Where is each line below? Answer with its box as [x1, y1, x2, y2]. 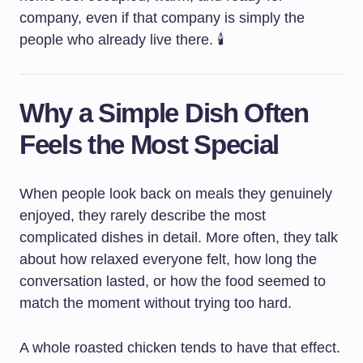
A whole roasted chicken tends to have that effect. [19, 340, 340, 356]
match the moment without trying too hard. [19, 295, 292, 311]
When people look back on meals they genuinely [19, 186, 332, 202]
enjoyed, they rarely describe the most [19, 207, 266, 224]
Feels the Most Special [19, 130, 279, 160]
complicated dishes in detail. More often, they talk [19, 229, 338, 246]
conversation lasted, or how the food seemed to [19, 273, 326, 289]
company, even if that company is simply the [19, 10, 305, 26]
